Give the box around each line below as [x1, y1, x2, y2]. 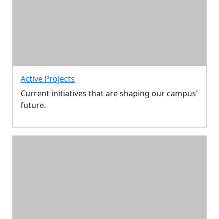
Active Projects [21, 73, 75, 84]
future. [21, 99, 46, 110]
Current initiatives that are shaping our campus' [21, 88, 198, 99]
